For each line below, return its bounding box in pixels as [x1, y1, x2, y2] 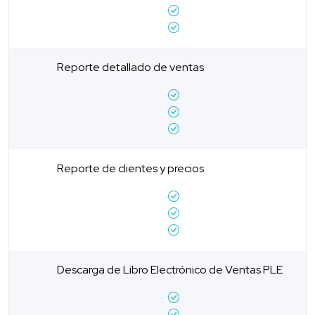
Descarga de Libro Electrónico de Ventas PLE [57, 262, 283, 277]
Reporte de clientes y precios [57, 160, 204, 176]
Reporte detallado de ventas [57, 59, 204, 75]
